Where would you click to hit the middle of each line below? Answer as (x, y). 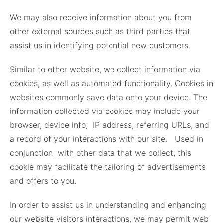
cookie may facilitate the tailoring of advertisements (108, 167)
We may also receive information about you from (101, 18)
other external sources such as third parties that (100, 32)
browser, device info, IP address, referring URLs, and (110, 125)
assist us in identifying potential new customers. (100, 46)
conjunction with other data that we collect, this (101, 153)
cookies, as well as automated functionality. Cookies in (111, 83)
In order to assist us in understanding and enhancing (108, 205)
